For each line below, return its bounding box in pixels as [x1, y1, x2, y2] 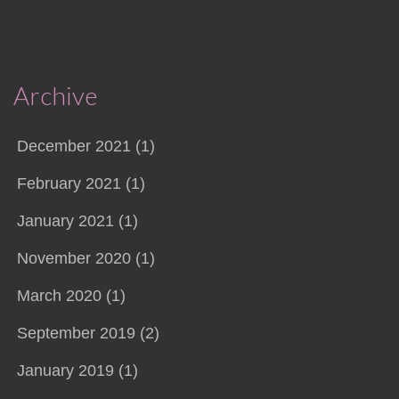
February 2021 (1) [16, 175, 145, 193]
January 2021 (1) [16, 212, 138, 231]
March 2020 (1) [16, 287, 126, 305]
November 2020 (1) [16, 249, 155, 268]
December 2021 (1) [16, 137, 155, 156]
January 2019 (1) [16, 362, 138, 380]
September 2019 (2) [16, 324, 159, 343]
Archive [12, 80, 97, 111]
